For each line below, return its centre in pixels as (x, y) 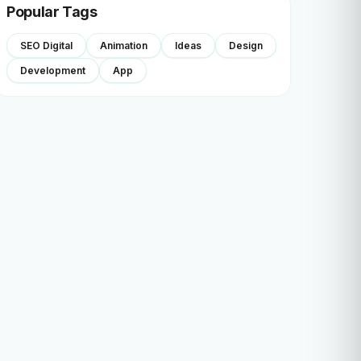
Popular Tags (52, 12)
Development (53, 71)
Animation (124, 46)
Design (246, 46)
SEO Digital (46, 46)
